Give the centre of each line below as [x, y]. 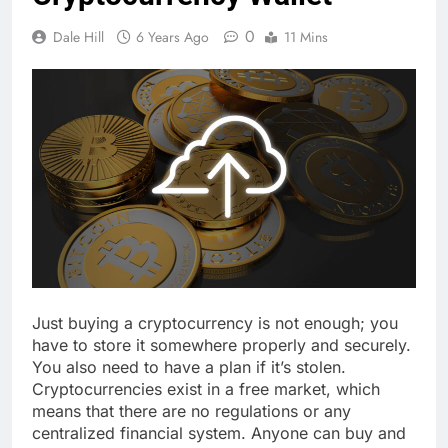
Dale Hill [78, 37]
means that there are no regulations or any [191, 410]
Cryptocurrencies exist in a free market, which [206, 388]
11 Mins [306, 37]
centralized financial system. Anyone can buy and [219, 432]
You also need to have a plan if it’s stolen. [189, 366]
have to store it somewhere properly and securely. [221, 344]
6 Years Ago [172, 37]
